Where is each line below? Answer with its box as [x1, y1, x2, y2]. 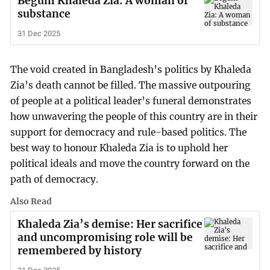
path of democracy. [10, 173, 99, 185]
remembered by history [17, 243, 142, 257]
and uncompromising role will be [17, 230, 193, 244]
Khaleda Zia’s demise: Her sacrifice [17, 217, 202, 231]
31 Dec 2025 [17, 28, 60, 38]
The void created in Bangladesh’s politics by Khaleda [10, 63, 252, 75]
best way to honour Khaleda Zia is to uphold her [10, 142, 228, 154]
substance [17, 7, 71, 20]
